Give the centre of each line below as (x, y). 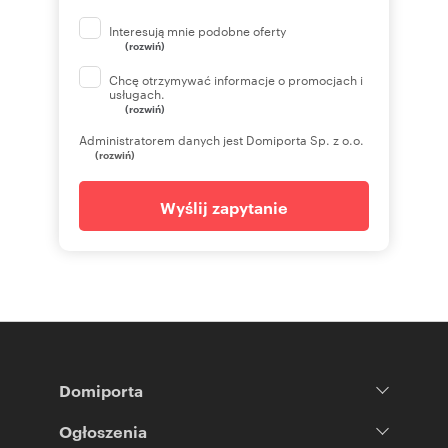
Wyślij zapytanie (224, 207)
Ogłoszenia (103, 431)
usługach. (137, 93)
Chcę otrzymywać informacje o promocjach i (236, 79)
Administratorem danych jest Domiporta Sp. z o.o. (221, 139)
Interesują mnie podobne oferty (197, 30)
